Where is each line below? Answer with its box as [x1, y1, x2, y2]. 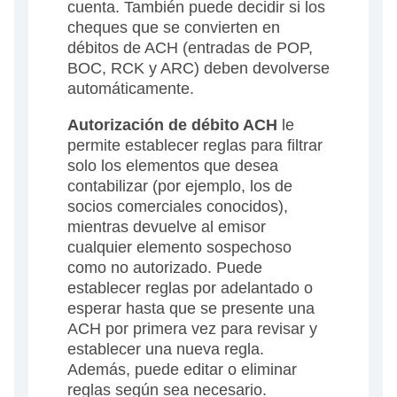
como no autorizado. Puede [67, 259, 262, 277]
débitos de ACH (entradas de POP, [67, 39, 313, 58]
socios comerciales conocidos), [67, 198, 288, 216]
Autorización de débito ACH [67, 116, 277, 135]
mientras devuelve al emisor [67, 218, 266, 237]
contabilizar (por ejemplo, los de [67, 177, 292, 196]
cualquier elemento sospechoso [67, 238, 292, 257]
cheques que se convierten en [67, 19, 280, 37]
